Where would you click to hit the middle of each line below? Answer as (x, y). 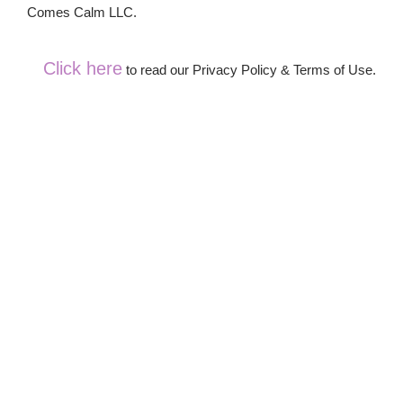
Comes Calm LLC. (84, 12)
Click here (83, 68)
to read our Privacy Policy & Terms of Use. (249, 69)
